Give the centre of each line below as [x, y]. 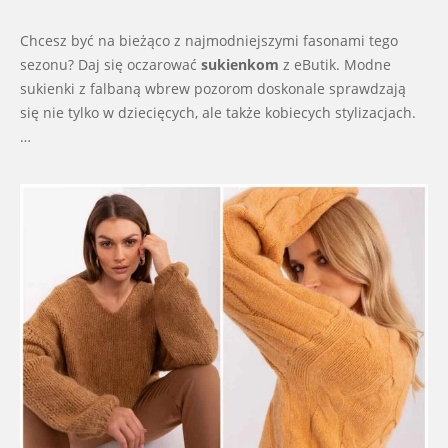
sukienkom [240, 64]
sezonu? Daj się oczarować [110, 64]
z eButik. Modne [335, 64]
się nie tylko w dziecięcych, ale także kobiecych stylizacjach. [218, 112]
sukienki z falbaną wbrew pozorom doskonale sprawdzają [213, 88]
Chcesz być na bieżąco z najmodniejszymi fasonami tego [209, 40]
